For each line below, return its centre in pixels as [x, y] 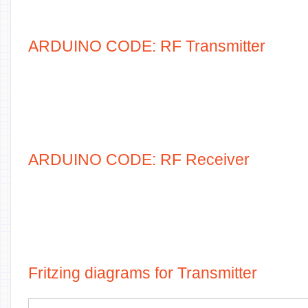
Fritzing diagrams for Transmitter [143, 273]
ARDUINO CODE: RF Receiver [139, 159]
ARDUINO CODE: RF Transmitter [147, 46]
